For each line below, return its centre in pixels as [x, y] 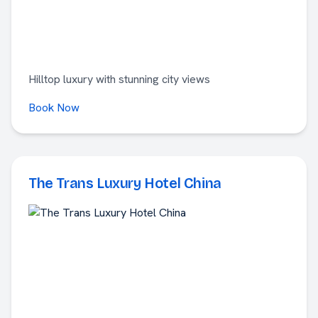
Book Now [54, 108]
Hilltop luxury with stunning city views [119, 79]
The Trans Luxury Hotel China [125, 183]
